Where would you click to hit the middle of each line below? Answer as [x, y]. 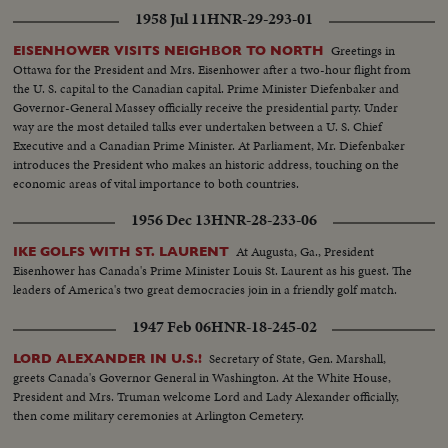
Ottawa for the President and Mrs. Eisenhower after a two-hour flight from [212, 69]
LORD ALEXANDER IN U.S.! [108, 358]
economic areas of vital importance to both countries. [156, 183]
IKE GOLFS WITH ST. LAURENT [121, 251]
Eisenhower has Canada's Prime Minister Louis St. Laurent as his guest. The [213, 270]
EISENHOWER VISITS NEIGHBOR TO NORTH [169, 50]
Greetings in [363, 50]
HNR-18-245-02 [263, 326]
